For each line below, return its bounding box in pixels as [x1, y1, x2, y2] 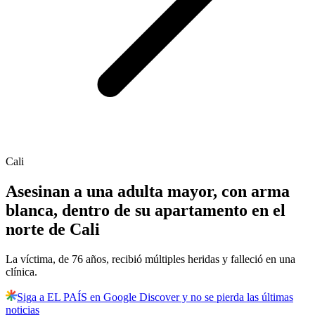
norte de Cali [6, 220, 100, 239]
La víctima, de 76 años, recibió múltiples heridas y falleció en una [6, 253, 295, 266]
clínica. [6, 266, 37, 278]
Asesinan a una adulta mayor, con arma [6, 182, 290, 201]
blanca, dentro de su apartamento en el [6, 201, 285, 220]
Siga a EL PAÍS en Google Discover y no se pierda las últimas [17, 291, 293, 304]
